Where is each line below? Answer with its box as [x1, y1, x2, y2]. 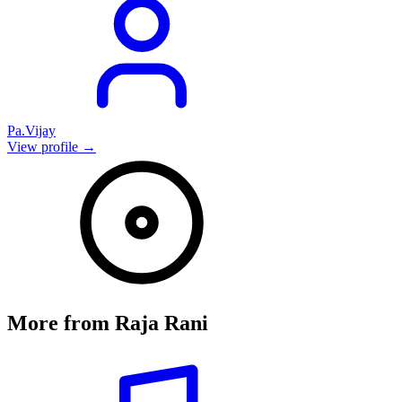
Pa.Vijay [7, 122, 56, 138]
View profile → [7, 138, 96, 154]
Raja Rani [115, 310, 208, 335]
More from [7, 310, 115, 335]
